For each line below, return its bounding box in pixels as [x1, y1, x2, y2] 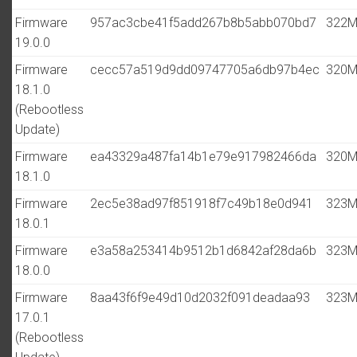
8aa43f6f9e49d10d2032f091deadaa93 [90, 290, 310, 305]
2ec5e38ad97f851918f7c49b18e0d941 [90, 196, 313, 211]
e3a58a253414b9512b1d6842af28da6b [90, 243, 316, 258]
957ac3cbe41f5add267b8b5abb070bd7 [90, 15, 316, 30]
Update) [15, 122, 60, 137]
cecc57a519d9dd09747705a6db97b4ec [90, 62, 320, 77]
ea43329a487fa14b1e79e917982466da [90, 149, 316, 164]
